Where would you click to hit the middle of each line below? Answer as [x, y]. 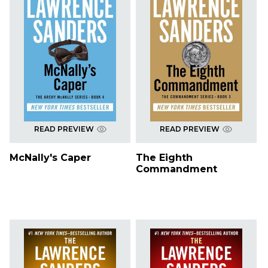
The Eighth [164, 158]
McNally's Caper [50, 158]
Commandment [176, 169]
